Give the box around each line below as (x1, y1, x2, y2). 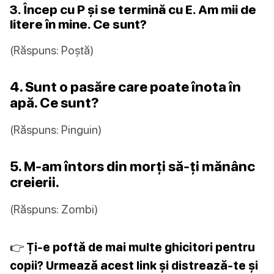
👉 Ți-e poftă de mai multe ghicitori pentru (10, 239, 255, 254)
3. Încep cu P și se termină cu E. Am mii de (10, 1, 256, 17)
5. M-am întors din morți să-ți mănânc (10, 157, 255, 174)
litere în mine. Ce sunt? (10, 16, 147, 31)
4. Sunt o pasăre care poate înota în (10, 78, 241, 95)
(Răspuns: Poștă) (10, 42, 94, 57)
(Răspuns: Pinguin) (10, 122, 102, 136)
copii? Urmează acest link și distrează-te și (10, 257, 258, 272)
